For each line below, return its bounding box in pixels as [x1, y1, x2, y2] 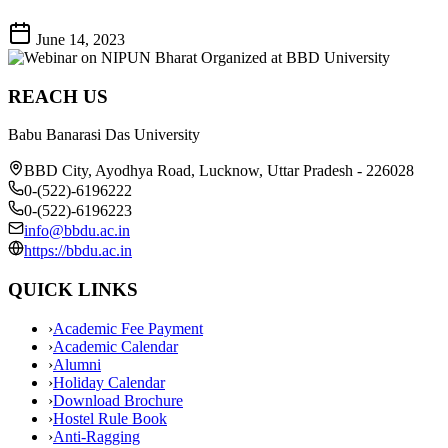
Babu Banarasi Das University [8, 126, 200, 144]
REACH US [8, 85, 108, 107]
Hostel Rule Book [53, 409, 167, 427]
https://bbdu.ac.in [24, 242, 132, 260]
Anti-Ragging [53, 427, 140, 445]
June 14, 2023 [36, 30, 125, 48]
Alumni [53, 355, 101, 373]
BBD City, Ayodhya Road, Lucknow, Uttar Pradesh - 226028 [24, 162, 414, 180]
